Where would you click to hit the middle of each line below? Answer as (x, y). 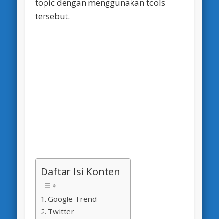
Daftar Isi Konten (81, 171)
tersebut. (53, 16)
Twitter (61, 211)
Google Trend (73, 199)
